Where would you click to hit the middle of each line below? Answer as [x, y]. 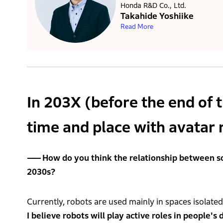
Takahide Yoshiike [157, 16]
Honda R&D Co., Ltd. [153, 5]
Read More [137, 26]
